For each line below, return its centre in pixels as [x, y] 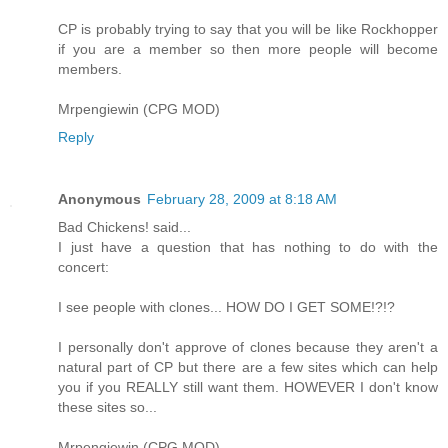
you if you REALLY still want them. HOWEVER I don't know [248, 387]
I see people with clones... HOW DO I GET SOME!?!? [226, 307]
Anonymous [99, 199]
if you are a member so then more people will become [248, 49]
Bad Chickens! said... [124, 227]
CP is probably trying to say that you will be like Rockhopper [248, 29]
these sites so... [107, 407]
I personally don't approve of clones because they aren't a [248, 347]
